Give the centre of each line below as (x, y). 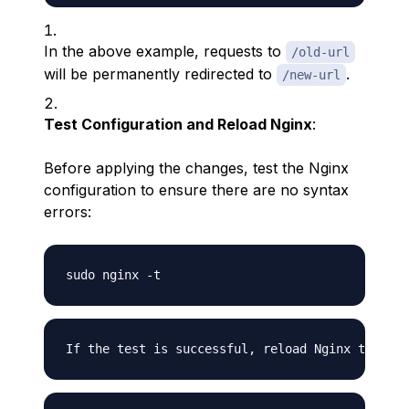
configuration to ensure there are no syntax (196, 190)
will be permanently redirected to (160, 74)
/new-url (311, 75)
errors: (68, 212)
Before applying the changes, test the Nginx (196, 168)
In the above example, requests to (165, 51)
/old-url (320, 52)
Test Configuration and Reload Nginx (178, 124)
